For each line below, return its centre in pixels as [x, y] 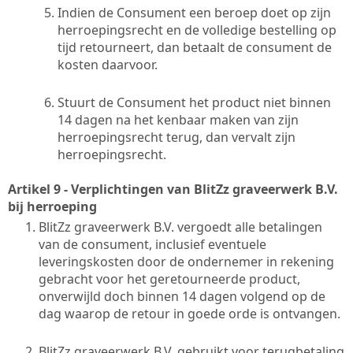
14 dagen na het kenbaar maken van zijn [178, 119]
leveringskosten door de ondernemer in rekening [186, 261]
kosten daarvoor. [108, 64]
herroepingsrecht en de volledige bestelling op [197, 30]
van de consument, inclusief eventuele [152, 244]
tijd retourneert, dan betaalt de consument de [195, 47]
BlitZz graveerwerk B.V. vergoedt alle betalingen [180, 227]
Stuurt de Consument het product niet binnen [194, 102]
